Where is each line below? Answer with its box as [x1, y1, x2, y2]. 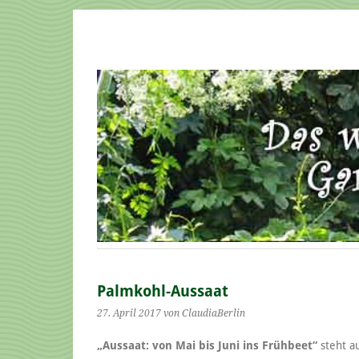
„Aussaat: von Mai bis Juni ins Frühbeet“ [97, 338, 317, 352]
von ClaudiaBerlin [163, 307, 245, 319]
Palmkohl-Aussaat [97, 282, 228, 300]
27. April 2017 [97, 307, 161, 319]
